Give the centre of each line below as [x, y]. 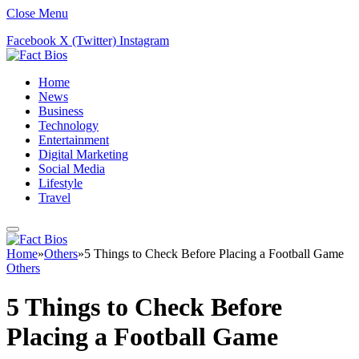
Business [61, 111]
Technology [69, 125]
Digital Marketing [83, 154]
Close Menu [37, 13]
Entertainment [74, 140]
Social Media [72, 169]
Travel [54, 198]
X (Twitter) [88, 40]
